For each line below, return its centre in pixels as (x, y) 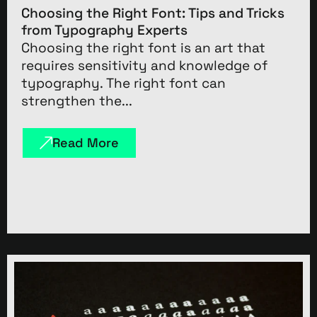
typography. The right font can (123, 83)
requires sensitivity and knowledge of (144, 65)
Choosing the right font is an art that (143, 47)
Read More (86, 142)
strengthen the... (77, 100)
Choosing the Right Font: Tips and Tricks (153, 13)
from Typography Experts (104, 30)
